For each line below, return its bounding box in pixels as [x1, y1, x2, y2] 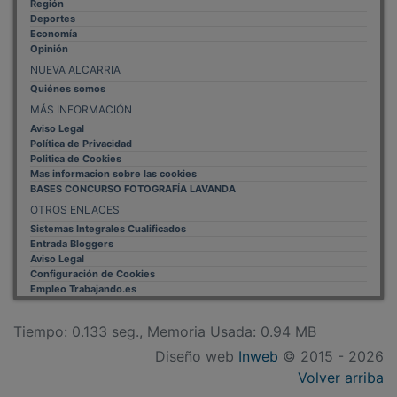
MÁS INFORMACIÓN [30, 90, 132, 104]
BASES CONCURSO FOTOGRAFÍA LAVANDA [30, 169, 236, 183]
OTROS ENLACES [30, 190, 120, 204]
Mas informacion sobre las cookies [30, 154, 197, 167]
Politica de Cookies [30, 139, 121, 152]
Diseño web [155, 334, 238, 353]
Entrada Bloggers [30, 224, 113, 237]
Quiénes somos [30, 69, 105, 82]
